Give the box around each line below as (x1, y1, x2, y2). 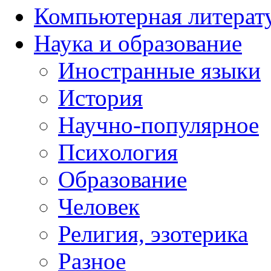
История (58, 84, 143, 111)
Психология (58, 139, 178, 165)
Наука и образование (34, 30, 242, 56)
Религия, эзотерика (58, 220, 248, 247)
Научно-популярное (58, 111, 259, 138)
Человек (58, 193, 140, 220)
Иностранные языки (58, 57, 261, 83)
